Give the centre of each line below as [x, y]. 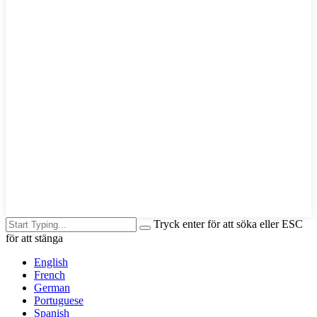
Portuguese [59, 300]
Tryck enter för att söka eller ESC [228, 224]
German [52, 287]
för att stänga [34, 238]
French [50, 275]
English [51, 262]
